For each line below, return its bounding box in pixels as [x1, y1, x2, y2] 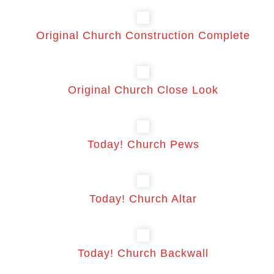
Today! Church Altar [89, 193, 198, 205]
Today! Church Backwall [78, 247, 209, 259]
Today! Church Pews [87, 138, 199, 150]
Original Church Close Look [68, 84, 219, 96]
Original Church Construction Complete [36, 29, 251, 42]
